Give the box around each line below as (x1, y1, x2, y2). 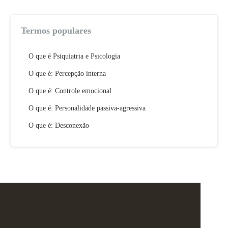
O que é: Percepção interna (28, 70, 106, 77)
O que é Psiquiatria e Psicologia (28, 52, 120, 60)
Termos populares (21, 25, 91, 36)
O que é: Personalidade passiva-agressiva (28, 104, 146, 112)
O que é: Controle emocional (28, 87, 111, 95)
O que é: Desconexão (28, 122, 89, 129)
